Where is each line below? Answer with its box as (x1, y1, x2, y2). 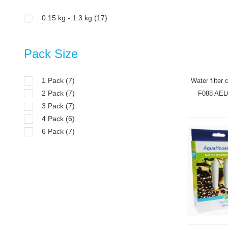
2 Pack (42, 89, 66, 97)
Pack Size (24, 47, 78, 61)
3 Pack (42, 102, 66, 110)
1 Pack (42, 76, 66, 84)
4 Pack (42, 115, 66, 123)
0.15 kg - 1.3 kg (42, 14, 94, 22)
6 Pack (42, 127, 66, 135)
